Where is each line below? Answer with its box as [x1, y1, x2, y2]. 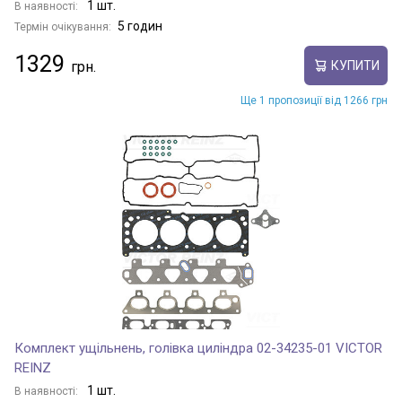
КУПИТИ [330, 57, 380, 73]
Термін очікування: [14, 21, 111, 33]
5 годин [118, 19, 162, 33]
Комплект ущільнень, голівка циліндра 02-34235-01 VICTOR [14, 340, 382, 356]
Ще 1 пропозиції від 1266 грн [240, 94, 388, 107]
